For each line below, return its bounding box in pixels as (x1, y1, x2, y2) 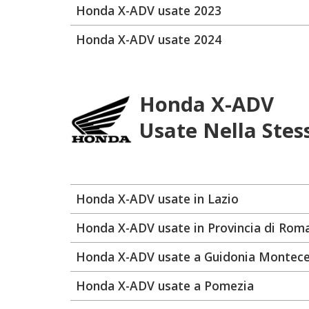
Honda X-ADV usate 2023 (76, 2, 221, 19)
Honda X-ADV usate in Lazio (76, 190, 239, 207)
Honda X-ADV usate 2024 (76, 31, 221, 48)
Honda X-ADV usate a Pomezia (76, 277, 254, 294)
